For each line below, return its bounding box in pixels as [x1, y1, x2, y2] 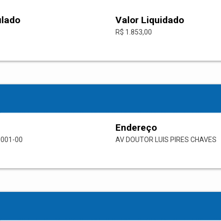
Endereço [115, 122, 157, 134]
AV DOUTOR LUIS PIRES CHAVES [115, 136, 217, 144]
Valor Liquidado [115, 14, 184, 26]
